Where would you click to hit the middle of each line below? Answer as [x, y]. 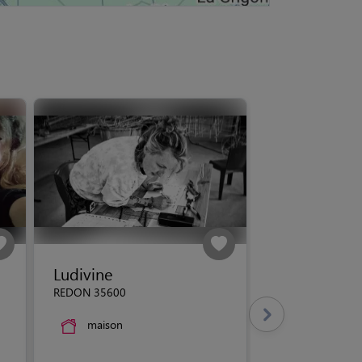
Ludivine [83, 274]
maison [105, 324]
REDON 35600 [90, 292]
